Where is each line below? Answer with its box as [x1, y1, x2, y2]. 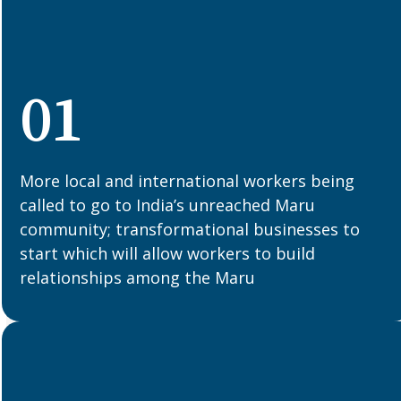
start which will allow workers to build [20, 243, 316, 265]
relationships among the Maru [20, 267, 256, 289]
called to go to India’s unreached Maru [20, 194, 316, 217]
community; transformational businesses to [20, 218, 361, 241]
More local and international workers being [20, 170, 355, 192]
